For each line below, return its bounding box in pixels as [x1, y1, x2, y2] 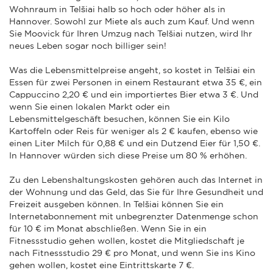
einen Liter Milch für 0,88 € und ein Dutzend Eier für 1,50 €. [9, 138, 260, 148]
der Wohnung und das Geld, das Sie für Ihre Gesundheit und [9, 186, 263, 197]
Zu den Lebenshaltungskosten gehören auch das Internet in [9, 174, 263, 185]
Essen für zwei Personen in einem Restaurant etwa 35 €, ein [9, 77, 262, 87]
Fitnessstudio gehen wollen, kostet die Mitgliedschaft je [9, 235, 244, 246]
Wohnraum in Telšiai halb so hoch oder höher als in [9, 4, 225, 14]
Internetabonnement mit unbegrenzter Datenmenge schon [9, 211, 258, 221]
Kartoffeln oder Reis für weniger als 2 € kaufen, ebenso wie [9, 126, 258, 136]
